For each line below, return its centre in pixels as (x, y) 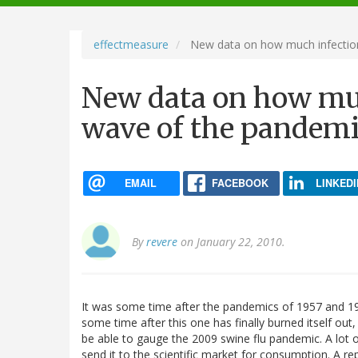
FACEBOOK (240, 183)
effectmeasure (131, 44)
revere (162, 242)
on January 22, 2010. (231, 242)
